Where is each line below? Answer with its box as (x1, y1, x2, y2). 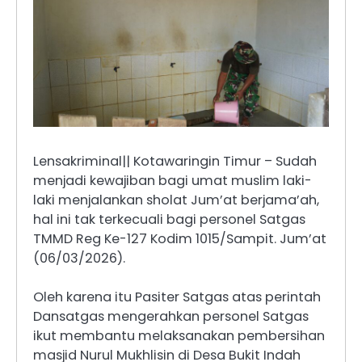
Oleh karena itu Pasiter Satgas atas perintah (33, 287, 321, 306)
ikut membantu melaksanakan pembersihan (33, 326, 325, 345)
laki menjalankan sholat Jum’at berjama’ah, (33, 190, 319, 209)
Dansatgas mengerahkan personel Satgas (33, 306, 309, 326)
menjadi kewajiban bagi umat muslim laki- (33, 170, 312, 190)
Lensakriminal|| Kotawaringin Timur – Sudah (33, 151, 317, 170)
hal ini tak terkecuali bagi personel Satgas (33, 209, 305, 229)
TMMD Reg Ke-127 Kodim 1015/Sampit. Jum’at (33, 229, 326, 248)
